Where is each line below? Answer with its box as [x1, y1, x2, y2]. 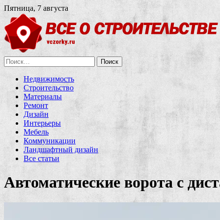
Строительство [24, 83, 74, 92]
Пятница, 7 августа [4, 4, 68, 12]
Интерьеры [24, 119, 61, 127]
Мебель [24, 128, 49, 136]
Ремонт [24, 101, 48, 110]
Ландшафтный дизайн [24, 145, 98, 154]
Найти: [3, 56, 27, 64]
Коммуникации [24, 137, 76, 145]
